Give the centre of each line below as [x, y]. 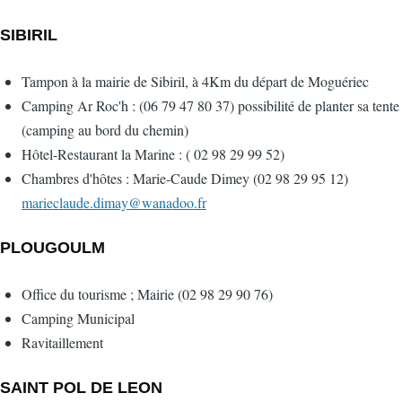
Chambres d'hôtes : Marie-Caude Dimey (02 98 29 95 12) [185, 179]
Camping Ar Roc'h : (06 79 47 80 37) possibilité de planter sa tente [210, 106]
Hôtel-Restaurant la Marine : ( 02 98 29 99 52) [153, 154]
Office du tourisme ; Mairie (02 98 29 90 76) [147, 293]
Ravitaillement [62, 342]
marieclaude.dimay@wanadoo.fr [114, 203]
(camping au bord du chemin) [105, 130]
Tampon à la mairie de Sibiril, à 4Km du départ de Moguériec [195, 82]
